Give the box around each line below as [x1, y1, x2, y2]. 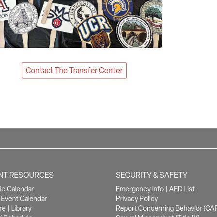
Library [11, 203, 31, 213]
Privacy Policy [115, 194, 158, 203]
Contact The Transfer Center [26, 65, 123, 76]
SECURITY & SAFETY [115, 170, 187, 180]
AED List [169, 184, 195, 193]
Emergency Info [115, 184, 164, 193]
